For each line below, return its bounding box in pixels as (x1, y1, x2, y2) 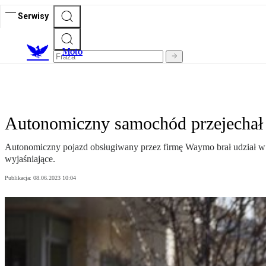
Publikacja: (5, 175, 33, 182)
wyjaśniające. (5, 154, 55, 164)
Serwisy (18, 11, 49, 21)
